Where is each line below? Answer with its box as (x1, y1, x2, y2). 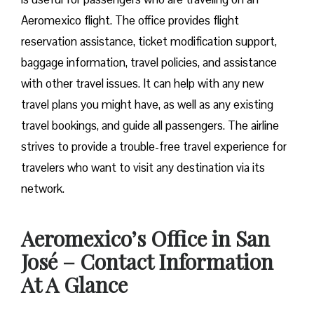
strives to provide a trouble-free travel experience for (21, 139, 287, 155)
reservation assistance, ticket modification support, (21, 34, 277, 50)
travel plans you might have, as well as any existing (21, 97, 273, 113)
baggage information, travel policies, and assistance (21, 55, 277, 71)
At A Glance (21, 271, 132, 299)
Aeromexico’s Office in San (21, 224, 270, 253)
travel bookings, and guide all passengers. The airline (21, 118, 279, 134)
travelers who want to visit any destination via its (21, 160, 265, 176)
